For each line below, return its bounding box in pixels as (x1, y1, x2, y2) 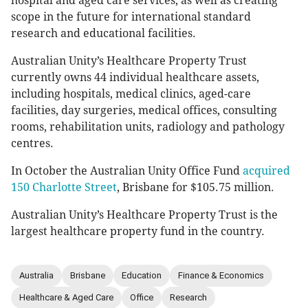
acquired (243, 164, 290, 177)
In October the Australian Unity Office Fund (11, 164, 243, 177)
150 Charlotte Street (11, 180, 117, 194)
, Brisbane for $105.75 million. (117, 180, 274, 194)
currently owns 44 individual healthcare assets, (11, 70, 259, 84)
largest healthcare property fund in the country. (11, 224, 265, 238)
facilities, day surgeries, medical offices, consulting (11, 103, 277, 117)
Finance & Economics (178, 270, 264, 281)
